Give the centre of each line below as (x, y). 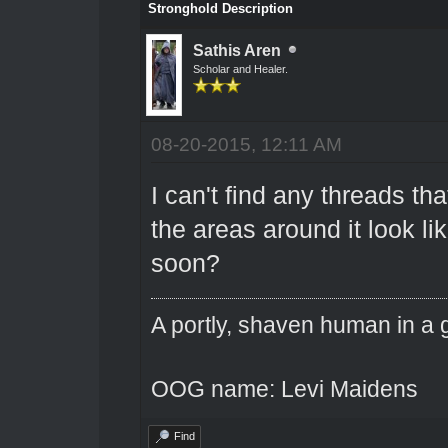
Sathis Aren (236, 50)
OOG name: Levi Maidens (284, 388)
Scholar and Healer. (240, 68)
